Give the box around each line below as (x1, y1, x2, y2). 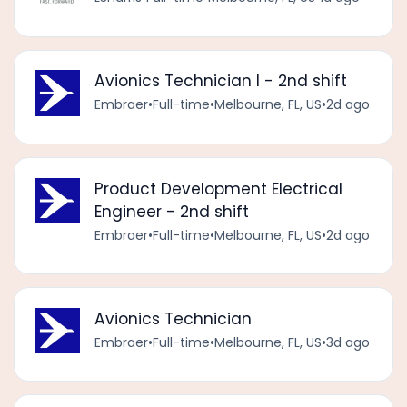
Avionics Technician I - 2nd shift (94, 70, 347, 93)
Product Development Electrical (94, 177, 342, 200)
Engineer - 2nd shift (94, 200, 249, 223)
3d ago (325, 333, 370, 352)
